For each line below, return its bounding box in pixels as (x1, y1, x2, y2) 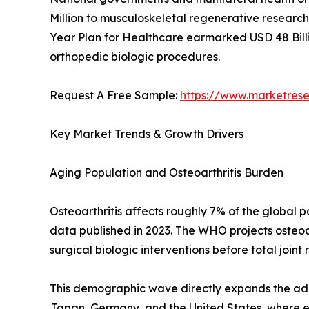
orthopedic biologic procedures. (50, 50, 220, 64)
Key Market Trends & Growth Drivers (50, 127, 243, 141)
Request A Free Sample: (50, 88, 180, 103)
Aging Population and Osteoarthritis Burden (50, 166, 283, 180)
